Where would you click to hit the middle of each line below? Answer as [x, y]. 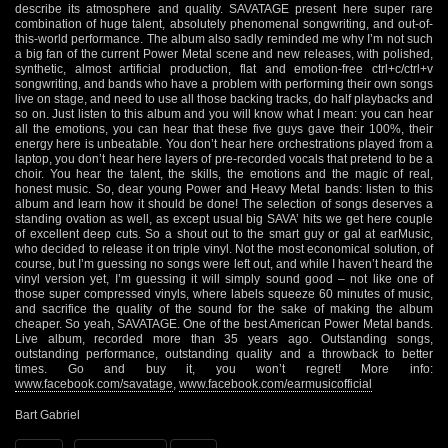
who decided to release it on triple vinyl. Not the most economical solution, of [224, 248]
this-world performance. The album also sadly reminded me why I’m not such [224, 38]
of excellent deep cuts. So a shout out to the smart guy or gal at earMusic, [224, 233]
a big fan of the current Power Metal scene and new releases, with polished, [224, 53]
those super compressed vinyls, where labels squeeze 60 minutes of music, [224, 293]
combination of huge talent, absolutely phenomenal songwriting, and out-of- [224, 23]
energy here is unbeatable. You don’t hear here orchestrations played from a [224, 143]
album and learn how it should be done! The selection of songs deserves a [224, 203]
